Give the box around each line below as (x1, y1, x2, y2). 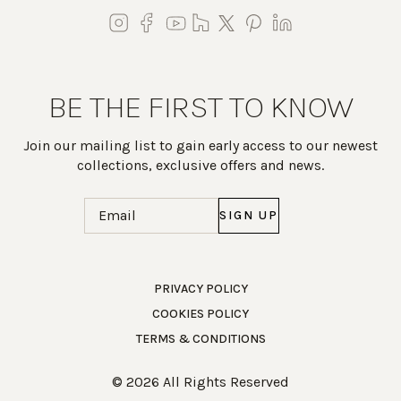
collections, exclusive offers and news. (77, 156, 324, 174)
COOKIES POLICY (152, 305, 249, 321)
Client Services (47, 343, 134, 358)
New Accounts (158, 343, 244, 358)
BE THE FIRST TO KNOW (47, 87, 354, 125)
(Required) (188, 197, 257, 215)
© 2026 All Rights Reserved (112, 372, 289, 390)
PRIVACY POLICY (153, 280, 248, 296)
